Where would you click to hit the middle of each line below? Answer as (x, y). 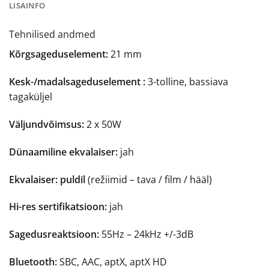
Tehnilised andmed (52, 35)
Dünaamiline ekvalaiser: (63, 152)
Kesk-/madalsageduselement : (78, 82)
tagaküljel (31, 97)
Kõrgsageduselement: (60, 54)
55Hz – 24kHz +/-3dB (146, 234)
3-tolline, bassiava (188, 82)
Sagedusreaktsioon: (54, 234)
